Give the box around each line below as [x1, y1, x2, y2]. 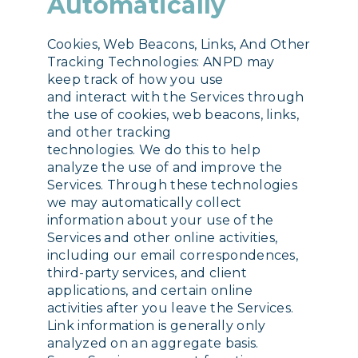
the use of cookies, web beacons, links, [46, 107, 300, 123]
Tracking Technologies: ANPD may [46, 54, 275, 70]
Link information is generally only [46, 318, 266, 334]
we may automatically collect [46, 195, 242, 211]
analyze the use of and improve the [46, 160, 283, 176]
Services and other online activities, [46, 230, 278, 246]
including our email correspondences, [46, 248, 299, 264]
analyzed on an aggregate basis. [46, 336, 259, 352]
